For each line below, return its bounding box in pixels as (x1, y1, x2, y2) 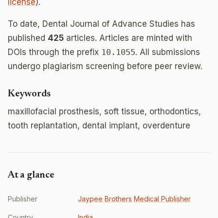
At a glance (8, 170, 54, 180)
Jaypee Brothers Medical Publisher (78, 195, 191, 203)
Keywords (8, 89, 51, 99)
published (8, 33, 48, 43)
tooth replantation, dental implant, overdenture (8, 121, 190, 130)
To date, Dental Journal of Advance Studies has (8, 19, 195, 29)
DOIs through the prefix (8, 47, 101, 57)
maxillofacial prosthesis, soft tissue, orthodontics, (8, 107, 201, 116)
